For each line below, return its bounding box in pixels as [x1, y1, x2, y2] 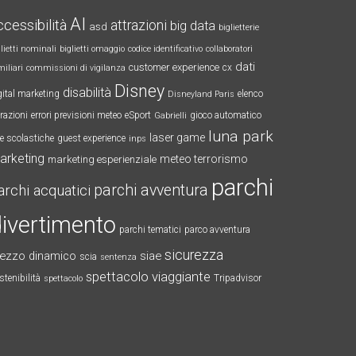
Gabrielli [154, 110, 187, 121]
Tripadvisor [214, 273, 261, 284]
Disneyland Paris [168, 89, 234, 99]
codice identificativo [128, 44, 203, 54]
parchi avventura [94, 181, 208, 199]
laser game [149, 131, 205, 144]
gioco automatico [190, 110, 261, 121]
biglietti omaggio [60, 44, 125, 54]
